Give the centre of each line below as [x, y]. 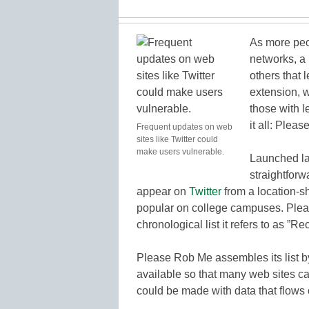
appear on [163, 191]
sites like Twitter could [177, 139]
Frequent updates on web [185, 127]
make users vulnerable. [180, 151]
